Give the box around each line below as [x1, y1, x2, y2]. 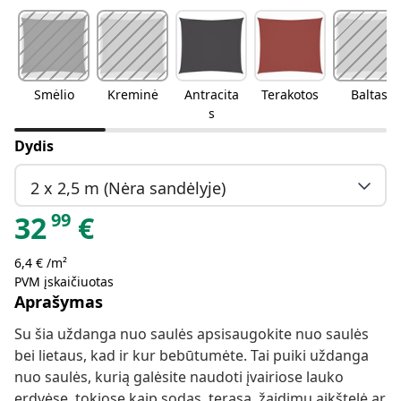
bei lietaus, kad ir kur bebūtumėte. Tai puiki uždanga [14, 346, 369, 366]
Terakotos [261, 86, 319, 104]
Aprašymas [14, 291, 103, 313]
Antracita [183, 86, 239, 104]
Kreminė [107, 86, 158, 104]
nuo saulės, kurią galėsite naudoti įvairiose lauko [14, 367, 344, 388]
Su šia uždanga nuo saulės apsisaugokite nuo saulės [14, 324, 369, 345]
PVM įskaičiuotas [14, 273, 114, 291]
